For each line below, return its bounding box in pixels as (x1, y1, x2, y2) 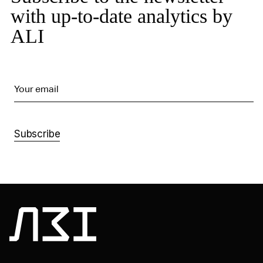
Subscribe (14, 128, 60, 140)
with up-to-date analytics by (11, 5, 232, 27)
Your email (14, 83, 59, 95)
